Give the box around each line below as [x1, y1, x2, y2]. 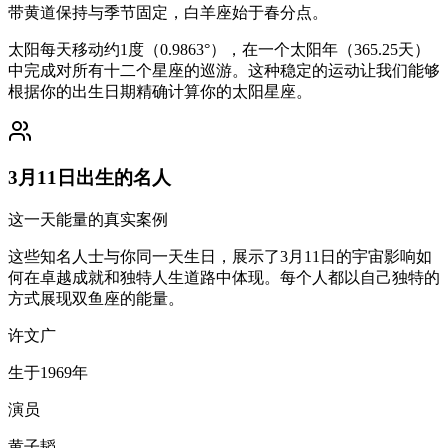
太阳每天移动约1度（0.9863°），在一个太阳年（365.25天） [8, 40, 430, 58]
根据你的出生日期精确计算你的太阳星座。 [8, 82, 312, 100]
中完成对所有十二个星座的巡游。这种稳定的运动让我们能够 [8, 61, 440, 79]
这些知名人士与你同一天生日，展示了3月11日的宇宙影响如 [8, 248, 432, 265]
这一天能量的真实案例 [8, 211, 168, 228]
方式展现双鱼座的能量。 [8, 290, 184, 307]
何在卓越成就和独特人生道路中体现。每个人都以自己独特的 [8, 269, 440, 286]
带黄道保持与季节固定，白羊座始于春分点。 [8, 3, 328, 21]
